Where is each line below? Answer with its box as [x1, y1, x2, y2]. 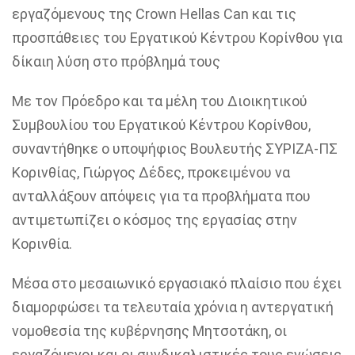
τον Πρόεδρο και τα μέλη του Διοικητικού [35, 93, 307, 109]
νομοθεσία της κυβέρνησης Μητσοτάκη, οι [12, 323, 287, 339]
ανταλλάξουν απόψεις [12, 188, 156, 204]
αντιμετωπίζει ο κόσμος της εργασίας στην [12, 212, 297, 228]
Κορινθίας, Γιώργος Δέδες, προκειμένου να [12, 164, 290, 181]
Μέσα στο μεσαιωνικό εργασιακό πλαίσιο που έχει [12, 275, 342, 292]
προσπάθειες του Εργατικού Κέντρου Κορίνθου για [12, 29, 342, 46]
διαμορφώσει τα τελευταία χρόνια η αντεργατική [12, 299, 334, 315]
